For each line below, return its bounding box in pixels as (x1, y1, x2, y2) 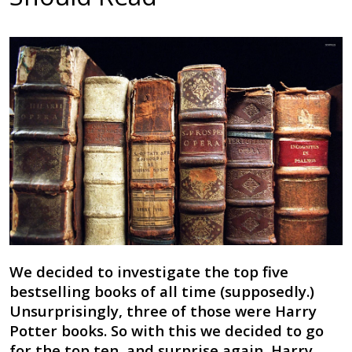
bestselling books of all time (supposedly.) (9, 281, 314, 302)
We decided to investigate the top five (9, 262, 288, 282)
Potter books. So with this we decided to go (9, 321, 324, 341)
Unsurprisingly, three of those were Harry (9, 301, 317, 321)
